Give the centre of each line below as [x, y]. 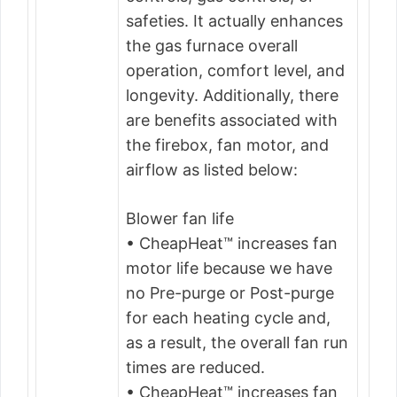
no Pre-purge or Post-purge [230, 293]
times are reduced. [195, 367]
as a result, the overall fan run [237, 343]
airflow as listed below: [212, 170]
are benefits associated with [232, 120]
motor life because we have [229, 268]
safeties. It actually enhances [234, 21]
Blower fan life [180, 218]
